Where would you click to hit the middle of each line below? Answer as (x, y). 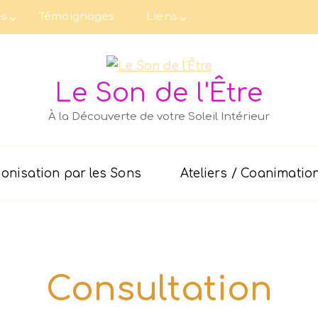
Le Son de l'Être (159, 93)
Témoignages (77, 17)
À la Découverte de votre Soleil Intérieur (159, 117)
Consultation (159, 290)
